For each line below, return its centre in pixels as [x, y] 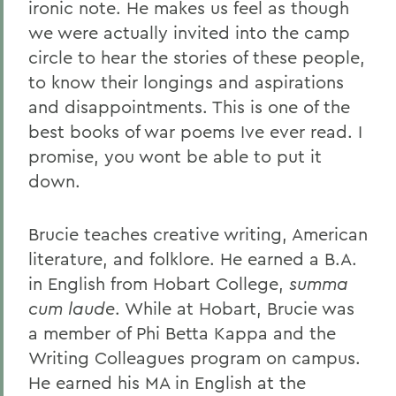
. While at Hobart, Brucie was [235, 308]
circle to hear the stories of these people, [197, 57]
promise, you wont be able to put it [175, 156]
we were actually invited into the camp [189, 32]
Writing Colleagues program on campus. [194, 358]
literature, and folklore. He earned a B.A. [193, 259]
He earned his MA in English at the [167, 382]
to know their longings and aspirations [186, 82]
